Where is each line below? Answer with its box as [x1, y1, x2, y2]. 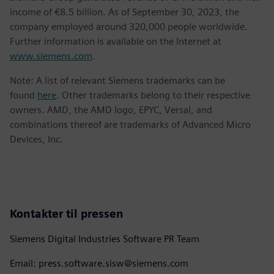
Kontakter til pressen [10, 207, 124, 220]
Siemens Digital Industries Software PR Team [10, 232, 199, 245]
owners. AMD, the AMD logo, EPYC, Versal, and [10, 103, 212, 116]
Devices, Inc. [10, 133, 63, 145]
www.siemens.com [10, 50, 92, 62]
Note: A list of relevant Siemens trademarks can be [10, 74, 225, 86]
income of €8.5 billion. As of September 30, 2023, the [10, 6, 239, 18]
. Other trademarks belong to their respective [56, 89, 250, 101]
